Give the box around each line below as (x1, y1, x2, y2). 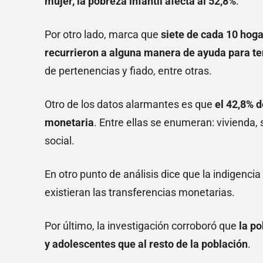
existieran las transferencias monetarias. (45, 186, 235, 198)
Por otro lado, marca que (45, 28, 161, 41)
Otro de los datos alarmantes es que (45, 98, 215, 110)
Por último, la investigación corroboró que (45, 220, 239, 232)
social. (45, 134, 75, 147)
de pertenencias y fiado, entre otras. (45, 65, 212, 77)
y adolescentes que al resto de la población (45, 238, 248, 250)
